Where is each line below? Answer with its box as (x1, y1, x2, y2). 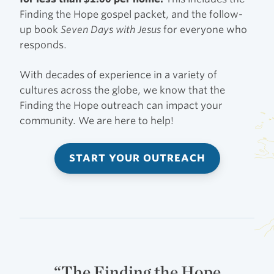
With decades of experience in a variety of (20, 68, 217, 81)
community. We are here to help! (20, 114, 174, 127)
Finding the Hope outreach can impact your (20, 99, 223, 111)
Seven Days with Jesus (61, 23, 161, 35)
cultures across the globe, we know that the (20, 84, 225, 96)
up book (20, 23, 61, 35)
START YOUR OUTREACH (68, 152, 206, 164)
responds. (20, 39, 67, 51)
